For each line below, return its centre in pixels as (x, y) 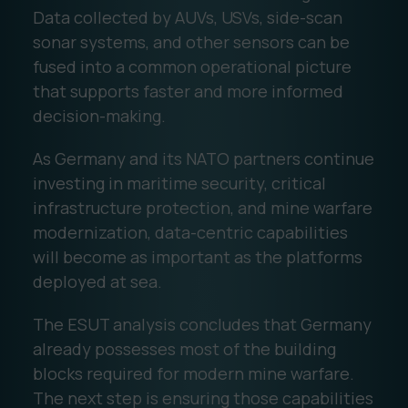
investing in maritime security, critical (179, 183)
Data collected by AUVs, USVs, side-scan (187, 17)
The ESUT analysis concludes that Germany (202, 324)
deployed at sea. (97, 281)
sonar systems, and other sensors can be (191, 41)
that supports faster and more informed (188, 91)
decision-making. (99, 115)
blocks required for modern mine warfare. (193, 373)
